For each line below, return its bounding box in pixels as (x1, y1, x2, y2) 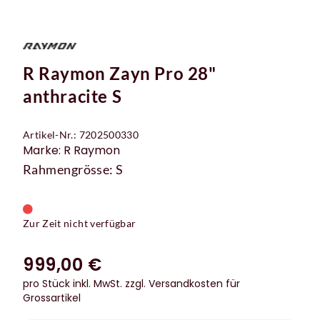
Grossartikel (23, 291, 81, 306)
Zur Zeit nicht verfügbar (23, 217, 136, 230)
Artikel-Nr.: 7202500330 (23, 129, 139, 141)
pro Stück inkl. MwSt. (23, 276, 125, 291)
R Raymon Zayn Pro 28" (23, 63, 216, 84)
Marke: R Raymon (23, 142, 120, 159)
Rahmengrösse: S (23, 161, 124, 178)
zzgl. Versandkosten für (125, 276, 240, 291)
